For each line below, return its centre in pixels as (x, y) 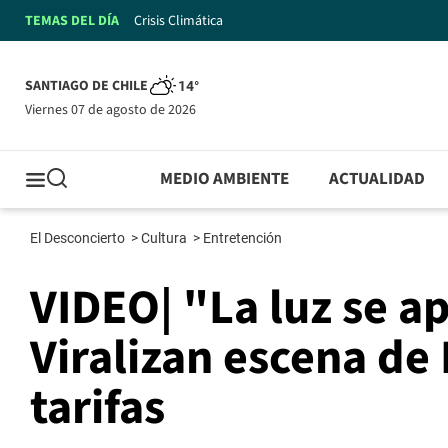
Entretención (244, 238)
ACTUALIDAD (377, 179)
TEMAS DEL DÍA (72, 20)
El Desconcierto (79, 238)
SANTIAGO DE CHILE (86, 86)
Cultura (165, 238)
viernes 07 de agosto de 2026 (114, 109)
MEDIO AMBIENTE (225, 179)
